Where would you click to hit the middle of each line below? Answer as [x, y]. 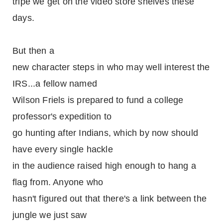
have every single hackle [63, 149]
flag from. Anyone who [58, 182]
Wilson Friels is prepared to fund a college [98, 100]
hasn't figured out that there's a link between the [110, 199]
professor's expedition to [62, 116]
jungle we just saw [50, 215]
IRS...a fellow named [55, 84]
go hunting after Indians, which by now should [106, 133]
